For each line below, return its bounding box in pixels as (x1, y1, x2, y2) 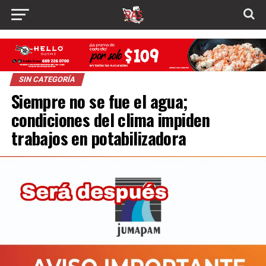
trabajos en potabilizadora (11, 125, 186, 151)
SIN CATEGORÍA (17, 75, 77, 84)
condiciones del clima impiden (11, 107, 210, 132)
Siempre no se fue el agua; (11, 88, 188, 114)
